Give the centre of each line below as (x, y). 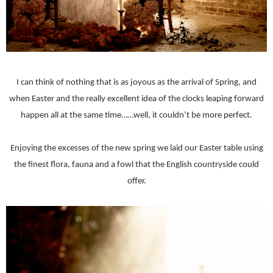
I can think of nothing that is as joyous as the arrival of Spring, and (136, 83)
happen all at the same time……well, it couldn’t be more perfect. (136, 116)
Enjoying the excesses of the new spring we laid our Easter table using (136, 149)
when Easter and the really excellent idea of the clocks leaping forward (136, 99)
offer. (136, 182)
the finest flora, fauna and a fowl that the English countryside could (136, 165)
